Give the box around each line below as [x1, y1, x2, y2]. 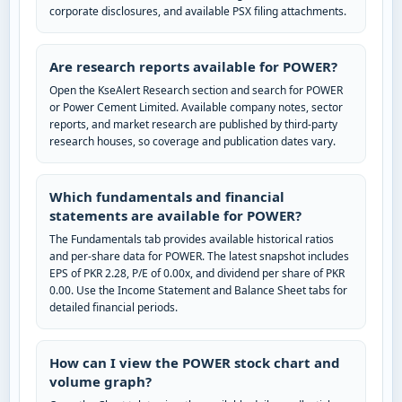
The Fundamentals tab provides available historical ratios [49, 232, 334, 248]
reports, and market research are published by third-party [49, 117, 337, 133]
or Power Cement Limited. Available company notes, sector [49, 100, 343, 116]
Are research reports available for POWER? [49, 57, 337, 76]
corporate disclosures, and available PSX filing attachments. [49, 4, 346, 20]
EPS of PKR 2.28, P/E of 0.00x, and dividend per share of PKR [49, 266, 345, 282]
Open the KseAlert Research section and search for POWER [49, 83, 343, 99]
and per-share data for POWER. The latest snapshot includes [49, 249, 349, 265]
